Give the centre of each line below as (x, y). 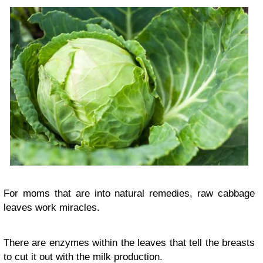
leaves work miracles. (52, 207)
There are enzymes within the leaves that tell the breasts (129, 242)
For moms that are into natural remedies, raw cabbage (129, 193)
